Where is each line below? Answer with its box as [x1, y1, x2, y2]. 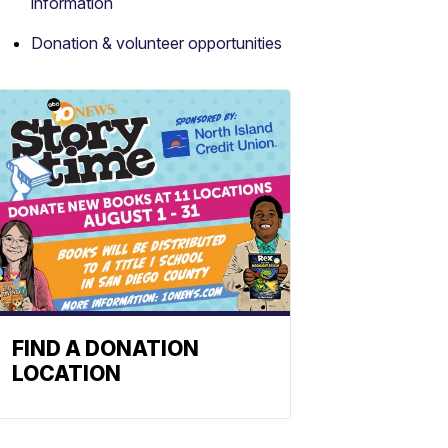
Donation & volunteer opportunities [31, 33, 282, 53]
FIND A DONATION [12, 335, 199, 361]
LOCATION [12, 360, 121, 386]
